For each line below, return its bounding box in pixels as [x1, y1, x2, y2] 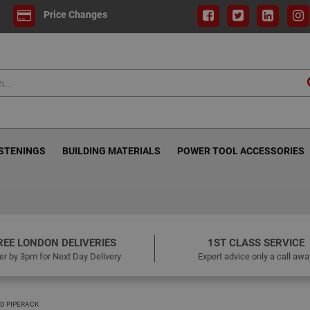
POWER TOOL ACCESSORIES [177, 144, 304, 157]
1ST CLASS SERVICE [207, 235, 304, 249]
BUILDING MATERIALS [62, 144, 161, 157]
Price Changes [43, 8, 107, 21]
